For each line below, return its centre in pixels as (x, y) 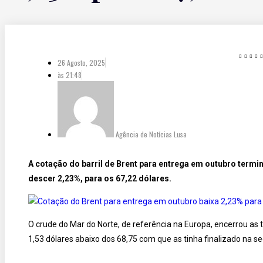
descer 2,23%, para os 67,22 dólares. (100, 178)
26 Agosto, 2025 (81, 63)
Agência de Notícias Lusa (151, 134)
